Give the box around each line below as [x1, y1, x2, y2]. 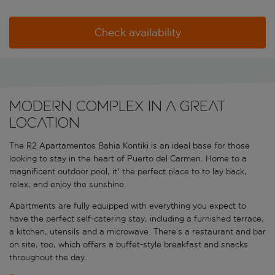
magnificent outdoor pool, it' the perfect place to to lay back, [9, 166, 247, 177]
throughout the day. [9, 252, 87, 263]
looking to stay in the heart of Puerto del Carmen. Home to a [9, 153, 247, 165]
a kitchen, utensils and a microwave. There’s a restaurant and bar [9, 227, 266, 238]
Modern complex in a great [9, 98, 225, 115]
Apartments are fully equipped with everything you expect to [9, 201, 246, 212]
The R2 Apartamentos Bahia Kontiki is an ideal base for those [9, 141, 250, 152]
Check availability [94, 26, 181, 40]
